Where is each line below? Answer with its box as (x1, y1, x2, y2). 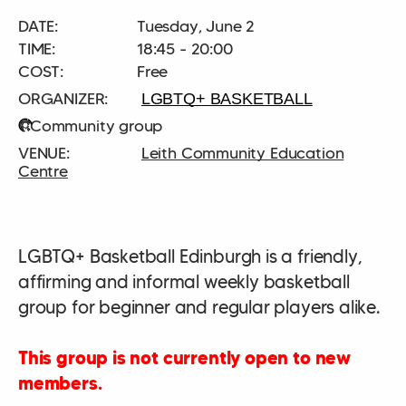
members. (18, 372, 102, 394)
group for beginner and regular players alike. (18, 295, 381, 318)
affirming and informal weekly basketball (18, 270, 350, 293)
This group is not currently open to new (18, 346, 351, 369)
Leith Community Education (140, 142, 344, 163)
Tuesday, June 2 (137, 15, 256, 36)
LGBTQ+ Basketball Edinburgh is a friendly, (18, 245, 362, 267)
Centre (18, 160, 68, 181)
